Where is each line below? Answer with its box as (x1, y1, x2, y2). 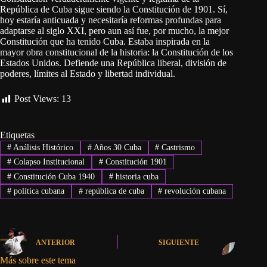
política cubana (11, 186, 64, 195)
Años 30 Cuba (91, 142, 141, 152)
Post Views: (14, 94, 59, 104)
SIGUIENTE (159, 238, 200, 247)
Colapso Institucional (11, 157, 85, 167)
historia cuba (113, 172, 159, 181)
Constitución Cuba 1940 (11, 172, 95, 181)
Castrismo (159, 142, 195, 152)
